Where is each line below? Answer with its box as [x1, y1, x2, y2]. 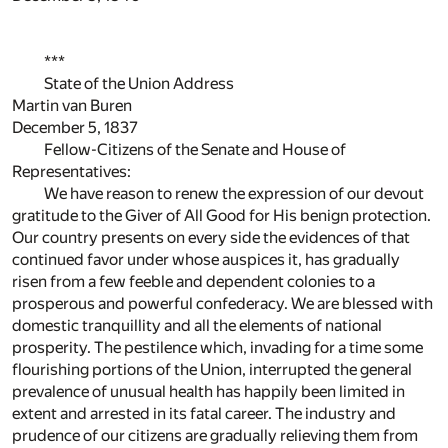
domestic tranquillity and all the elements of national [12, 316, 382, 336]
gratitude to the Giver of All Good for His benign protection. [12, 206, 431, 226]
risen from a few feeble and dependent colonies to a [12, 272, 375, 292]
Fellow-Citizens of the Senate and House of [44, 140, 346, 160]
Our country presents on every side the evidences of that [12, 228, 410, 248]
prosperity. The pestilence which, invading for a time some [12, 338, 423, 358]
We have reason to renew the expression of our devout [44, 184, 424, 204]
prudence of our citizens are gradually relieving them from [12, 426, 418, 446]
